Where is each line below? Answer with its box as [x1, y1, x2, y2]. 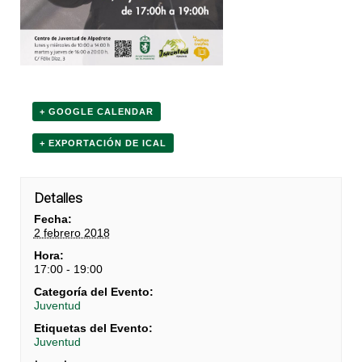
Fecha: [33, 212, 72, 225]
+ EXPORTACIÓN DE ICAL [40, 137, 166, 148]
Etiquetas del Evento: [33, 321, 153, 335]
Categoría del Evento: [33, 284, 154, 298]
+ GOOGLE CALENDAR [40, 106, 154, 116]
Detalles [33, 189, 82, 206]
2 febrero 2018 [33, 225, 110, 239]
